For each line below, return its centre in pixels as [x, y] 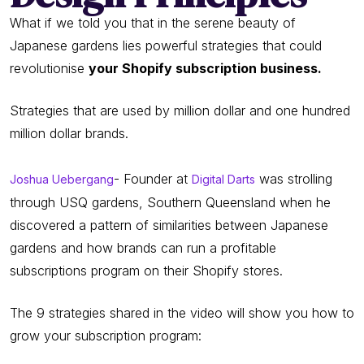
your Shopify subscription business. [205, 68]
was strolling [294, 179]
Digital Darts [223, 179]
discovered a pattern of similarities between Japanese [169, 225]
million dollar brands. [69, 133]
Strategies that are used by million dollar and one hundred [180, 110]
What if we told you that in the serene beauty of [153, 23]
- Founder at [153, 179]
